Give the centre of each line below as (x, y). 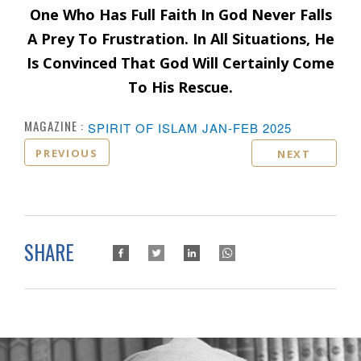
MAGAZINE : (54, 125)
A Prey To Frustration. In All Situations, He (180, 38)
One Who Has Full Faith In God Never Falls (180, 14)
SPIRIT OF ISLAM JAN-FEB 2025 (190, 127)
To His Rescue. (180, 87)
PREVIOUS (67, 153)
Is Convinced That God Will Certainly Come (180, 62)
